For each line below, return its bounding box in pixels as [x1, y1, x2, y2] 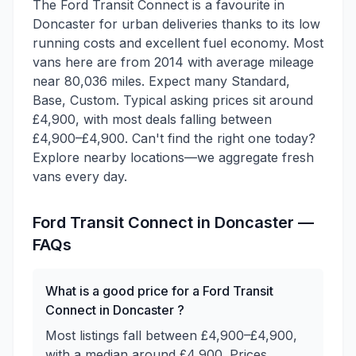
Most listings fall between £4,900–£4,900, [45, 327, 297, 343]
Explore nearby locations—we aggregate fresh [33, 149, 314, 165]
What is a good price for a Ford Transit [45, 283, 273, 299]
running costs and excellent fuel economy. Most [33, 35, 323, 51]
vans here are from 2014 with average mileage [33, 54, 314, 70]
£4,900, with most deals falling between [33, 111, 272, 127]
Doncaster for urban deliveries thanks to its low [33, 16, 320, 32]
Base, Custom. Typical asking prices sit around [33, 92, 313, 108]
